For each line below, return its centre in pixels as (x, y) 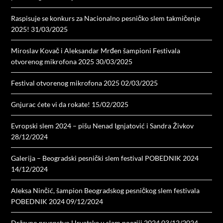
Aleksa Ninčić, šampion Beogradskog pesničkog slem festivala (106, 191)
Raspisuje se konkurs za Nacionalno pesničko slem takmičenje (106, 18)
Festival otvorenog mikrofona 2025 (65, 83)
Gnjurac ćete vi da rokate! (51, 105)
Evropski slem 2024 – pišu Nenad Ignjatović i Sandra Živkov (103, 126)
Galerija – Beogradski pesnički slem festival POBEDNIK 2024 (105, 158)
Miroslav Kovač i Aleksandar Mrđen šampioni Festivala (96, 51)
